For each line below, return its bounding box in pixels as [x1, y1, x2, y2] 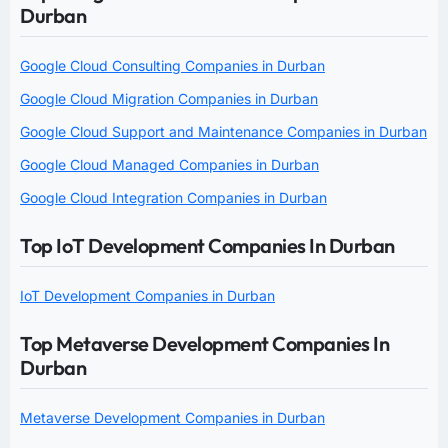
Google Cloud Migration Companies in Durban [20, 89, 318, 107]
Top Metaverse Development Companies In [20, 330, 389, 356]
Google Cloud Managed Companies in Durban [20, 155, 319, 173]
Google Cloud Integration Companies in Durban [20, 188, 327, 206]
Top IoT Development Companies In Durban [20, 232, 395, 258]
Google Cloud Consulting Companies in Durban [20, 56, 325, 74]
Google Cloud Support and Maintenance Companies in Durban [20, 122, 427, 140]
